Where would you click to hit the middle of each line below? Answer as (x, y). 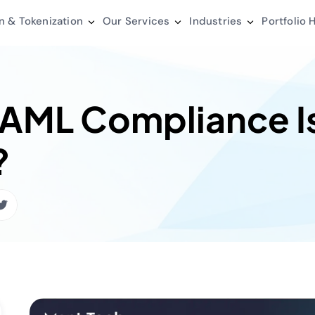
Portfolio (284, 21)
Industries (216, 21)
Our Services (136, 21)
